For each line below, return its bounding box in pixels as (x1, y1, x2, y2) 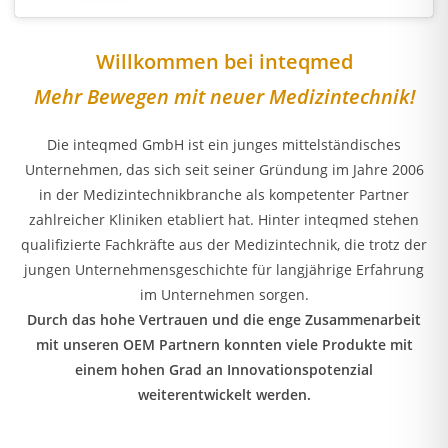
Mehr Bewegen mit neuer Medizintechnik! (33, 82, 415, 110)
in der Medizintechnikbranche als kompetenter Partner (39, 184, 409, 204)
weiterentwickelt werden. (137, 384, 311, 404)
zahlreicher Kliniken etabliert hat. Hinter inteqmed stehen (29, 209, 419, 229)
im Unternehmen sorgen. (139, 284, 309, 304)
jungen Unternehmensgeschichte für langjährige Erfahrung (24, 259, 424, 279)
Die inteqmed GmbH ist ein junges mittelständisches (47, 134, 401, 154)
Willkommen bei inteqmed (95, 47, 353, 75)
